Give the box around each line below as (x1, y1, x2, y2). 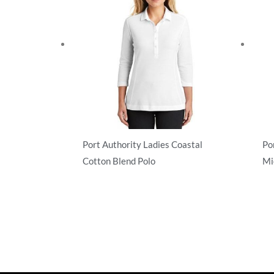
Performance (83, 174, 128, 184)
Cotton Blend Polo (83, 155, 155, 166)
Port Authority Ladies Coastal (83, 138, 202, 150)
